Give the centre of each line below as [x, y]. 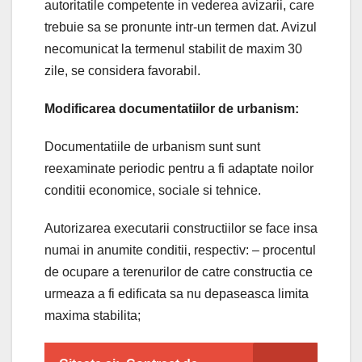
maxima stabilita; [93, 315]
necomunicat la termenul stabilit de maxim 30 [173, 48]
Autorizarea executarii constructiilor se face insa [181, 228]
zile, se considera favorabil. [122, 70]
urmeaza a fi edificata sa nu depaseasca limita [177, 293]
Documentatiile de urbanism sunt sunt [152, 146]
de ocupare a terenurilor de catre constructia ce [179, 271]
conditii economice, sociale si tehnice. [153, 190]
